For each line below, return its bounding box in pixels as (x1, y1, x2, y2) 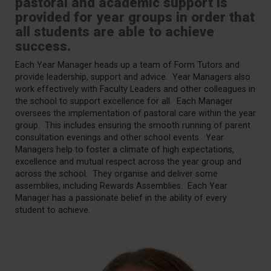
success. (15, 38, 71, 54)
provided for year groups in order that (15, 9, 255, 25)
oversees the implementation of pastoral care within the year (15, 108, 256, 119)
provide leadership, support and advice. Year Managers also (15, 72, 250, 82)
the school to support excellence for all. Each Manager (15, 96, 233, 106)
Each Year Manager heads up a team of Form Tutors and (15, 60, 240, 70)
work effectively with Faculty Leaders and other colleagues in (15, 84, 255, 94)
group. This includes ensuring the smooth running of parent (15, 120, 250, 131)
